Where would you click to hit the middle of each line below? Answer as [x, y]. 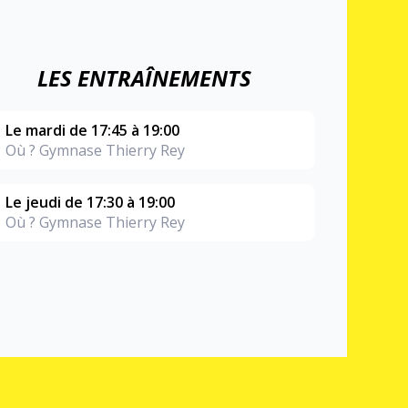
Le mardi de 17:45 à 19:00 [92, 130]
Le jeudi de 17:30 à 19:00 [90, 203]
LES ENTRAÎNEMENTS [144, 78]
